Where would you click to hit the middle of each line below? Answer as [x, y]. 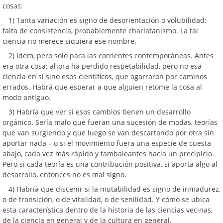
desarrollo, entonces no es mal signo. [64, 174]
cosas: [13, 6]
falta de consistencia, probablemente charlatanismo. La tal [100, 31]
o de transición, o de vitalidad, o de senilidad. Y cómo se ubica [106, 199]
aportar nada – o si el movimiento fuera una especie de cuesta [107, 143]
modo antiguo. [27, 97]
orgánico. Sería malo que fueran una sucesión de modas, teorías [110, 122]
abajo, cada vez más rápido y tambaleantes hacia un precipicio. [108, 154]
